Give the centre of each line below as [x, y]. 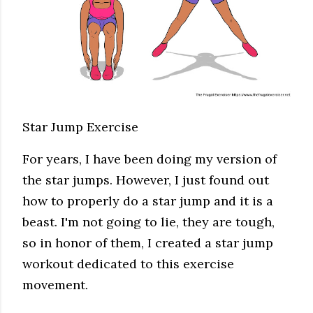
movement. [55, 285]
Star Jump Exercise [80, 126]
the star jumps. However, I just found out [146, 180]
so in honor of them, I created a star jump [148, 243]
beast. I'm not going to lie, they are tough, [148, 222]
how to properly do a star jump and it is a [148, 201]
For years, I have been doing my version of [150, 159]
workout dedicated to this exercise [128, 264]
